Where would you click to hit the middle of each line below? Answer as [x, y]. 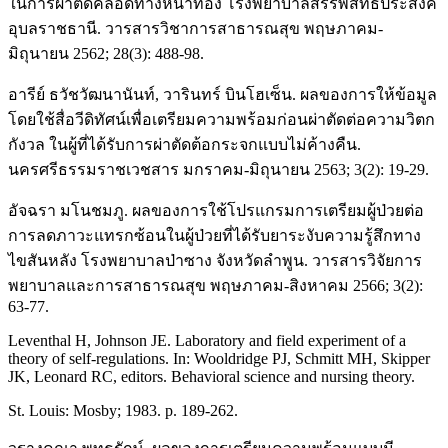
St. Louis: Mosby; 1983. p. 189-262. [123, 410]
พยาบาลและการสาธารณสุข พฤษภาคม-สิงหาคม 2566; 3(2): [215, 285]
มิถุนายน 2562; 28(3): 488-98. [106, 53]
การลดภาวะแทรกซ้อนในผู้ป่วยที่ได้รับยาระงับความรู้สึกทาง [214, 235]
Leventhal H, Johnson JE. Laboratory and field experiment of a [207, 340]
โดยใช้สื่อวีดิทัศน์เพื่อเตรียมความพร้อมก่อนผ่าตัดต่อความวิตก [221, 119]
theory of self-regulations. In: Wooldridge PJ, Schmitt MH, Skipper [219, 358]
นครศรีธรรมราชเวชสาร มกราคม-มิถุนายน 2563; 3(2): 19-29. [218, 169]
